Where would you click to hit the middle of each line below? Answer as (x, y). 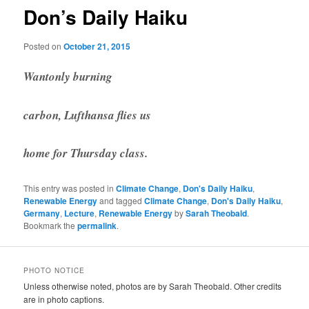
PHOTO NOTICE (54, 271)
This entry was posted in (70, 188)
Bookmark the (51, 225)
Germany (42, 213)
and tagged (121, 200)
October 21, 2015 (97, 46)
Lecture (80, 213)
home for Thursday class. (86, 153)
